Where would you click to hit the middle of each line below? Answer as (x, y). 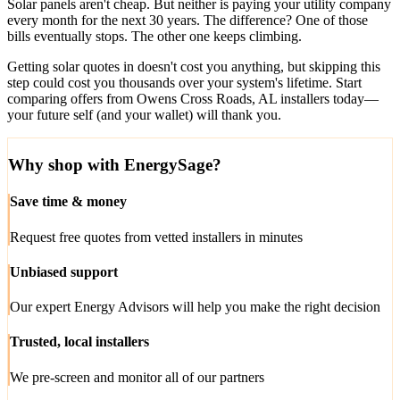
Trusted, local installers (79, 342)
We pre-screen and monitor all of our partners (137, 377)
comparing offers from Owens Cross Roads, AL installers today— (193, 99)
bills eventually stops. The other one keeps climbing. (154, 37)
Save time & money (68, 202)
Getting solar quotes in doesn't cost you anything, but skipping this (194, 67)
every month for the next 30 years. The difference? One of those (187, 21)
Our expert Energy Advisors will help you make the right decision (195, 307)
